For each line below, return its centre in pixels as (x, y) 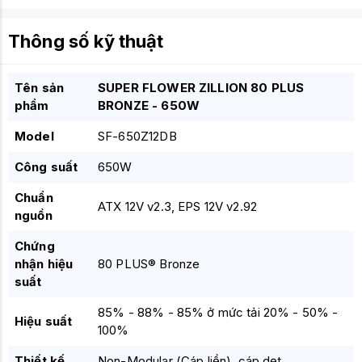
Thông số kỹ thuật (86, 41)
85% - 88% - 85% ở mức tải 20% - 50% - (218, 312)
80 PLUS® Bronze (149, 264)
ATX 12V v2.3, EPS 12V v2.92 (178, 206)
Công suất (46, 167)
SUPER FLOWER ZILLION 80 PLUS (201, 88)
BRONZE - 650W (149, 105)
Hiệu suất (44, 321)
